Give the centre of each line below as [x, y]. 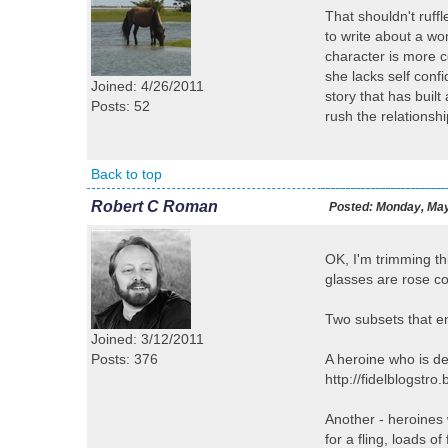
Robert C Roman [154, 206]
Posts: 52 [120, 106]
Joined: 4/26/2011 [147, 86]
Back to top [126, 174]
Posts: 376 [124, 359]
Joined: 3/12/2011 [147, 339]
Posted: [351, 207]
